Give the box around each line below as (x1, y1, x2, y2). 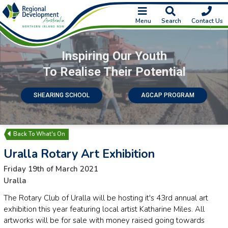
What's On (36, 130, 65, 138)
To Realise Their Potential (42, 64, 186, 79)
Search (161, 17, 181, 25)
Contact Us (191, 17, 223, 25)
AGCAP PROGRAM (141, 91, 195, 99)
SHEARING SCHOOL (33, 91, 90, 99)
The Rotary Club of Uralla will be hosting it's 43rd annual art (4, 192, 208, 203)
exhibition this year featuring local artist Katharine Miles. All (4, 204, 205, 214)
